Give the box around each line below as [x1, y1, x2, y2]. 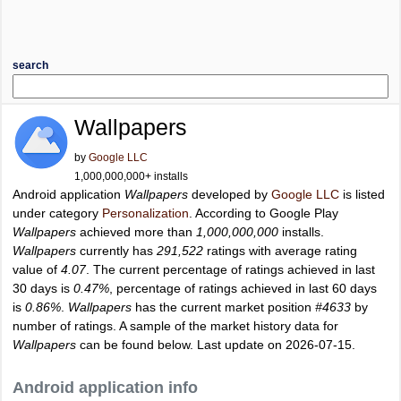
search [13, 59, 48, 72]
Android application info [13, 379, 198, 397]
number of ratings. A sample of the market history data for [13, 319, 338, 333]
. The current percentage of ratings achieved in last [86, 262, 375, 277]
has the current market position [132, 300, 315, 314]
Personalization [102, 206, 189, 220]
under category [13, 206, 102, 220]
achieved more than [76, 225, 196, 239]
